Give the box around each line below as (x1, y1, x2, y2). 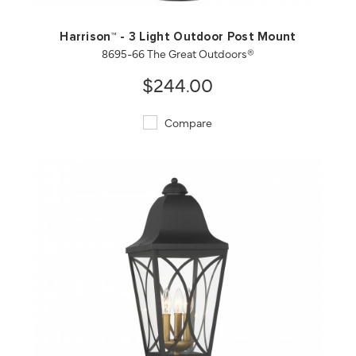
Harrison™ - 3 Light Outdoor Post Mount (60, 31, 296, 44)
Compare (162, 114, 213, 131)
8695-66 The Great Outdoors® (101, 45, 254, 62)
